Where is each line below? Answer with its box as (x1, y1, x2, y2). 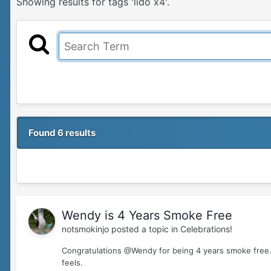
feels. (62, 258, 83, 268)
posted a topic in (109, 224, 180, 235)
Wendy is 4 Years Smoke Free (62, 208, 232, 223)
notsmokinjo (62, 224, 109, 235)
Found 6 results (28, 127, 96, 139)
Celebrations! (180, 224, 232, 235)
